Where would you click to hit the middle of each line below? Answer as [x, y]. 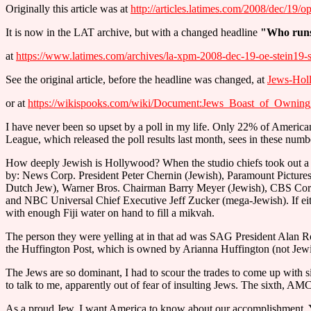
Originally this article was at [68, 9]
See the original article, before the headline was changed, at [136, 79]
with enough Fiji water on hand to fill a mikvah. [110, 213]
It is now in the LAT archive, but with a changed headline [133, 32]
